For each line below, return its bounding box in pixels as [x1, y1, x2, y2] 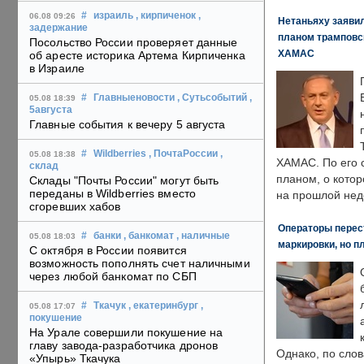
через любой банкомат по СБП [29, 270, 197, 284]
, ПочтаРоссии [149, 149, 218, 159]
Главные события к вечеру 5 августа [29, 118, 226, 132]
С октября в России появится [29, 244, 187, 258]
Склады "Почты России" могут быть [29, 174, 219, 188]
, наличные [176, 231, 230, 241]
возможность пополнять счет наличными [29, 257, 250, 271]
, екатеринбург [128, 301, 198, 311]
